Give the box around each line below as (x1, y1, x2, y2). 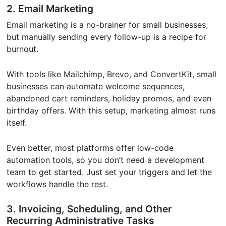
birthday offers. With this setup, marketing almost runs (7, 105, 216, 116)
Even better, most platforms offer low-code (7, 143, 174, 153)
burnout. (7, 44, 39, 54)
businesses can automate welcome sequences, (7, 81, 185, 92)
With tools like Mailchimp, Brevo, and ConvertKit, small (7, 69, 217, 80)
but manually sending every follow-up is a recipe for (7, 32, 207, 42)
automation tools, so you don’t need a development (7, 155, 205, 165)
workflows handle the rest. (7, 179, 108, 190)
